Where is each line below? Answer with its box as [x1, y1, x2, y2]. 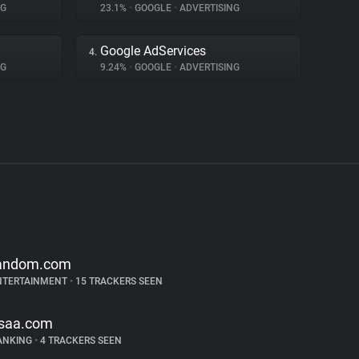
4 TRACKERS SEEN [37, 335, 122, 346]
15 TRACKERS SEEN [72, 276, 163, 287]
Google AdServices [100, 43, 206, 58]
